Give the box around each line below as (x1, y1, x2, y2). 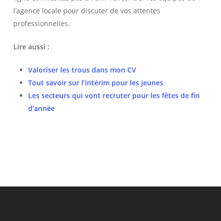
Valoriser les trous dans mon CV (28, 65, 136, 74)
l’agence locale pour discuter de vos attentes (13, 6, 160, 15)
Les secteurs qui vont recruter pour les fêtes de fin (28, 91, 200, 100)
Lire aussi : (13, 42, 51, 51)
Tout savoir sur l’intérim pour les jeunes (28, 78, 163, 87)
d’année (28, 104, 55, 113)
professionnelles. (13, 19, 70, 28)
